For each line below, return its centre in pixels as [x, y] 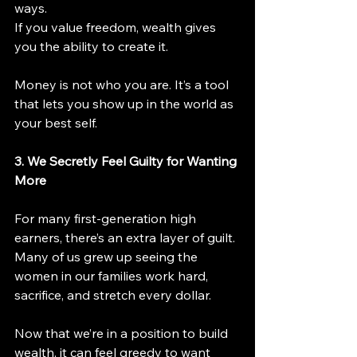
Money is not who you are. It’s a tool [123, 84]
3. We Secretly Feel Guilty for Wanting [127, 161]
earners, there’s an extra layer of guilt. [126, 237]
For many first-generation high [107, 218]
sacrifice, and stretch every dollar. [113, 294]
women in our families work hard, [113, 275]
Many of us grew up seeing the [108, 256]
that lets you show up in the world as [126, 103]
